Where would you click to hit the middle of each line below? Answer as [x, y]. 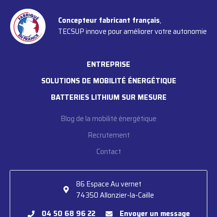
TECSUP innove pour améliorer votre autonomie [132, 32]
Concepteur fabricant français [109, 21]
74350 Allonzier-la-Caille [115, 195]
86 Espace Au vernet [108, 184]
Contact [108, 151]
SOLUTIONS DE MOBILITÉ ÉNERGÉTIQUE [108, 81]
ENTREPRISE [108, 64]
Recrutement [108, 135]
